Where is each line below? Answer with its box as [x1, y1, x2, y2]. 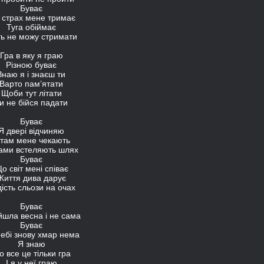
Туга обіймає [6, 22, 56, 32]
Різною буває [6, 60, 57, 70]
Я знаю [17, 239, 45, 249]
